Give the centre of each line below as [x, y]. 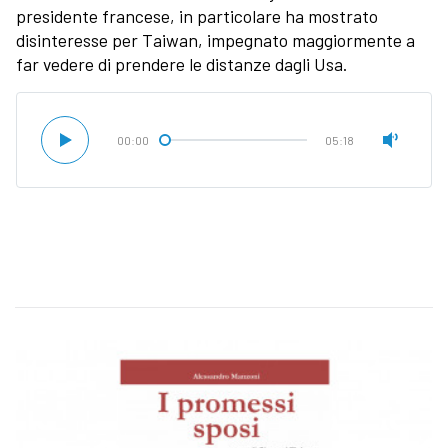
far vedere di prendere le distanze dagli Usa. [183, 64]
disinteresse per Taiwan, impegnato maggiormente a [215, 40]
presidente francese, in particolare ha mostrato [197, 16]
